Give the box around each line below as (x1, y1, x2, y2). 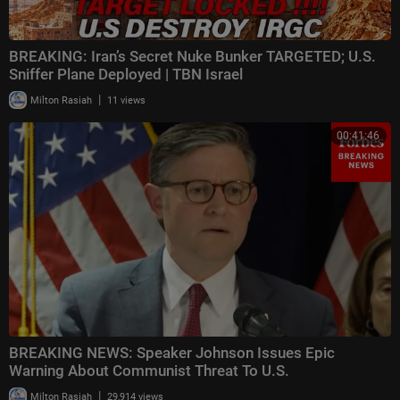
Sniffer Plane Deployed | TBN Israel (9, 64, 243, 83)
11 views (107, 94, 146, 106)
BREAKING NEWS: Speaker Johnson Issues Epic (9, 344, 335, 362)
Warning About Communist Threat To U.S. (9, 362, 289, 380)
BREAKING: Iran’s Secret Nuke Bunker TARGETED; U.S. (9, 46, 376, 65)
